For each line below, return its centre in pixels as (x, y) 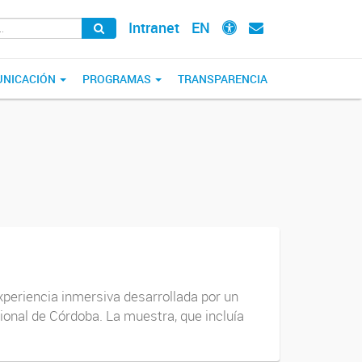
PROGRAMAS (118, 79)
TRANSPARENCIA (223, 79)
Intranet (154, 27)
